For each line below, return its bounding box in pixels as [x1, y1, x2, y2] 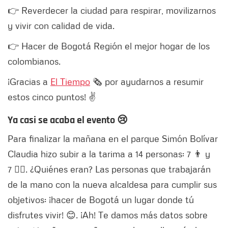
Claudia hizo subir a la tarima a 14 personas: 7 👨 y [8, 148, 210, 160]
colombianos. [8, 55, 61, 67]
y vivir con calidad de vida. [8, 20, 115, 32]
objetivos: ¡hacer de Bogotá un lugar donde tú [8, 194, 194, 206]
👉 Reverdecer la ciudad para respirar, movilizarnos [8, 5, 216, 16]
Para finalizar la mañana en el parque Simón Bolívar [8, 133, 218, 145]
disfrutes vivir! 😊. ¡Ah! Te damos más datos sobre [8, 209, 208, 221]
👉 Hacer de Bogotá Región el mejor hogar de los [8, 40, 210, 52]
